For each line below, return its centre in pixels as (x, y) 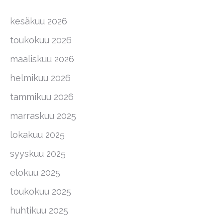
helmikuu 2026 (40, 78)
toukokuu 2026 (41, 40)
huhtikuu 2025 (39, 210)
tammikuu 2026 (42, 97)
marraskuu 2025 (43, 116)
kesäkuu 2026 (39, 21)
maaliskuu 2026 (42, 59)
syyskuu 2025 (38, 154)
